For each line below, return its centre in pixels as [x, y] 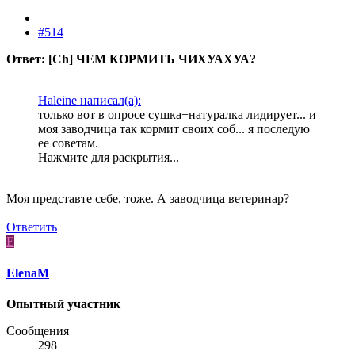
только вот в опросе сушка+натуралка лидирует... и [177, 115]
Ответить [32, 227]
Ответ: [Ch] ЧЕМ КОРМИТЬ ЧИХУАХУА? [131, 59]
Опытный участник [63, 303]
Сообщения [38, 330]
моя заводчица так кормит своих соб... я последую [174, 129]
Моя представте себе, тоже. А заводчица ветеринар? [148, 199]
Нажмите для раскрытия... [109, 158]
